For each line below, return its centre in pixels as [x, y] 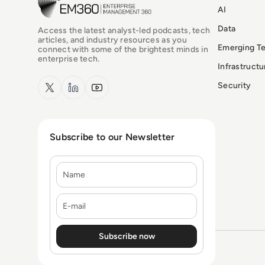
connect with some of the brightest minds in [123, 49]
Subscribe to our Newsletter [112, 137]
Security [235, 86]
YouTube [104, 83]
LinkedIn [81, 83]
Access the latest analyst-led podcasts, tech [124, 30]
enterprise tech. [69, 59]
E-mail [69, 200]
